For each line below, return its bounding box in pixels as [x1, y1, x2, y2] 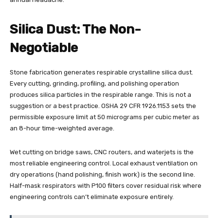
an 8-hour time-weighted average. [10, 125, 114, 132]
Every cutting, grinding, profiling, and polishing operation [10, 80, 179, 88]
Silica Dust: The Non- [10, 21, 141, 37]
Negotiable [10, 40, 78, 56]
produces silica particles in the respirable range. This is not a [10, 91, 191, 99]
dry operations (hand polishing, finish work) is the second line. [10, 171, 195, 179]
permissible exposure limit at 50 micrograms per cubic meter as [10, 113, 200, 121]
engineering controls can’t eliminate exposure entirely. [10, 193, 174, 201]
